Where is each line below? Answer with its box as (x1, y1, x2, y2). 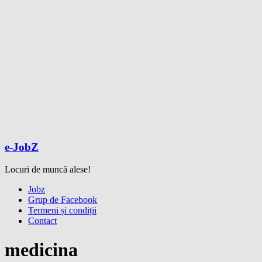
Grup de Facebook (28, 195, 97, 205)
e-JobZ (5, 140, 39, 153)
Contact (28, 216, 57, 226)
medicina (5, 239, 78, 260)
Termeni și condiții (28, 205, 96, 216)
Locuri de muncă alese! (5, 164, 91, 175)
